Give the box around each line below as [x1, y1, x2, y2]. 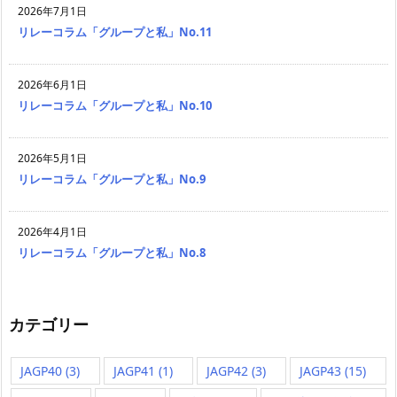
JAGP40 [20, 362, 62, 380]
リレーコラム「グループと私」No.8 [18, 245, 206, 261]
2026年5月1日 [18, 151, 87, 167]
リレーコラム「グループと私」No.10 [18, 97, 212, 114]
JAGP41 [113, 362, 155, 380]
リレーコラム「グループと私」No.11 [18, 24, 212, 41]
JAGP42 [206, 362, 248, 380]
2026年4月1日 [18, 224, 87, 240]
